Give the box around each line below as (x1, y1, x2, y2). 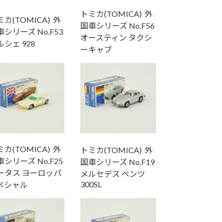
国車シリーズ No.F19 (80, 157, 155, 167)
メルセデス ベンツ (80, 169, 145, 179)
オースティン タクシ (80, 33, 152, 43)
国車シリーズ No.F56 (80, 21, 155, 31)
